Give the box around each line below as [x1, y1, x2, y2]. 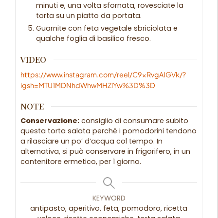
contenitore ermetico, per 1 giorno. [20, 157, 144, 167]
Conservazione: [20, 116, 80, 126]
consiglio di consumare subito [79, 116, 189, 126]
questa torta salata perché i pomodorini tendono [20, 126, 197, 136]
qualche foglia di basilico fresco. [36, 34, 151, 44]
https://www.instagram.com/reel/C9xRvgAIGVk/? [20, 70, 186, 79]
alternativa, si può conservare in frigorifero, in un [20, 146, 191, 157]
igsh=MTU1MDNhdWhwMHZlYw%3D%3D [20, 80, 156, 90]
